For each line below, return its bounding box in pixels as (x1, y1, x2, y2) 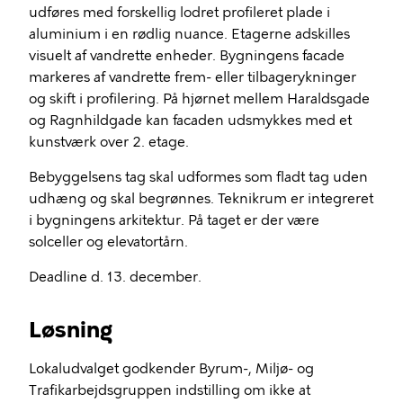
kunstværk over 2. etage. (29, 134, 189, 150)
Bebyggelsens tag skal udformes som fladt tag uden (29, 169, 368, 185)
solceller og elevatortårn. (29, 234, 188, 250)
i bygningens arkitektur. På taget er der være (29, 212, 319, 228)
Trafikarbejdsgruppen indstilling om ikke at (29, 382, 310, 399)
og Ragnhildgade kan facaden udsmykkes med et (29, 112, 352, 129)
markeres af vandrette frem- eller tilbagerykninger (29, 69, 356, 85)
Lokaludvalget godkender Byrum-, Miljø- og (29, 361, 314, 377)
